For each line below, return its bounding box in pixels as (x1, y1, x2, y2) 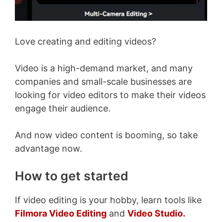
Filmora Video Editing (15, 208, 107, 219)
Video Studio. (127, 208, 185, 219)
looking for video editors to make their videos (15, 89, 206, 100)
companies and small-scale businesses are (15, 76, 192, 87)
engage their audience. (15, 103, 111, 113)
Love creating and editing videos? (15, 36, 156, 47)
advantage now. (15, 143, 82, 154)
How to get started (15, 168, 128, 183)
